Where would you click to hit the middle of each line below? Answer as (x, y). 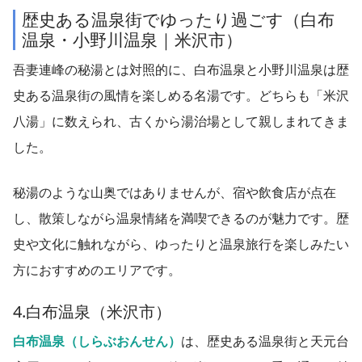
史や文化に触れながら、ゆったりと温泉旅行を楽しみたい (181, 244)
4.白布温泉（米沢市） (92, 311)
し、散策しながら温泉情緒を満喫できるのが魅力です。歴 (181, 218)
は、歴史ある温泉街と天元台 (265, 341)
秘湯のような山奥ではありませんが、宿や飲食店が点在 (175, 192)
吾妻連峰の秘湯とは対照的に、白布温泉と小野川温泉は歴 (181, 69)
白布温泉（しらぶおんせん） (97, 341)
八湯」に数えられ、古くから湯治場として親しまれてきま (181, 121)
